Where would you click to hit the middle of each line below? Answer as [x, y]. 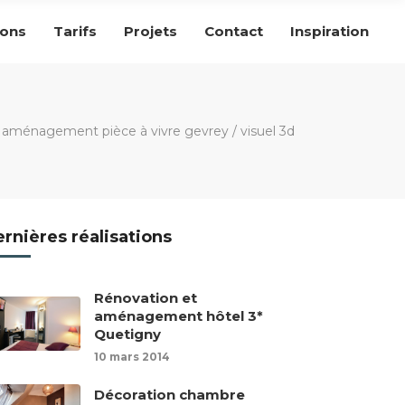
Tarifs [75, 31]
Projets [151, 31]
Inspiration [330, 31]
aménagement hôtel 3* [179, 316]
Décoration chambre [170, 395]
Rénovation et [146, 298]
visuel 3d [268, 132]
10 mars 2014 [132, 357]
